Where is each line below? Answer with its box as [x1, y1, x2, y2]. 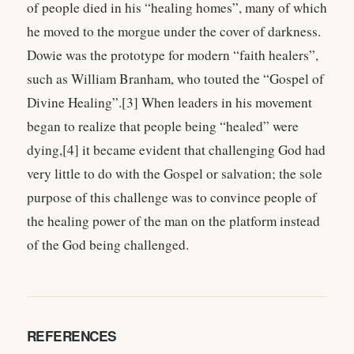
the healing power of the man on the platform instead [27, 211, 320, 230]
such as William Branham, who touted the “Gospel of [27, 69, 324, 88]
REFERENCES [27, 326, 117, 346]
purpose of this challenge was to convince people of [27, 187, 317, 206]
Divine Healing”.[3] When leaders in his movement [27, 92, 312, 111]
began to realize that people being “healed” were [27, 116, 299, 135]
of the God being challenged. [27, 235, 189, 254]
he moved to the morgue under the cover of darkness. [27, 21, 321, 40]
